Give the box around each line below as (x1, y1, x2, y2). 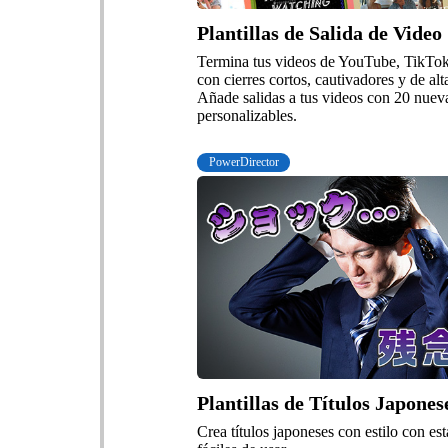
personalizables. (197, 107, 298, 125)
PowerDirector (208, 154, 279, 169)
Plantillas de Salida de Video (197, 22, 443, 45)
